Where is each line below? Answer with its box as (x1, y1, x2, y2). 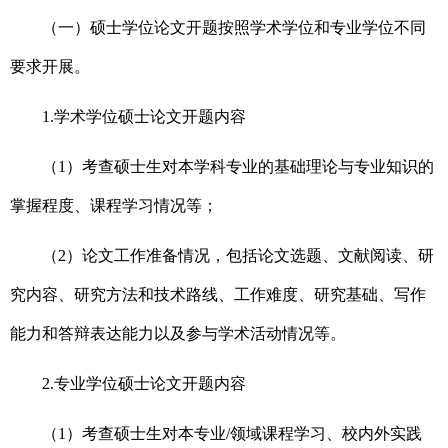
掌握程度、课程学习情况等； (10, 197, 218, 215)
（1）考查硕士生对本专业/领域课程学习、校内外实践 (42, 425, 422, 443)
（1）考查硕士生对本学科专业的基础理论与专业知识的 (42, 158, 434, 176)
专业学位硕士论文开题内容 (54, 375, 246, 393)
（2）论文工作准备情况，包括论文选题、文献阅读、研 (42, 247, 434, 265)
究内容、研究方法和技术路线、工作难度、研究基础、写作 (10, 286, 426, 304)
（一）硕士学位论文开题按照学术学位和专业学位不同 (42, 19, 426, 37)
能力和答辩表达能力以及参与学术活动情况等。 (10, 325, 346, 343)
